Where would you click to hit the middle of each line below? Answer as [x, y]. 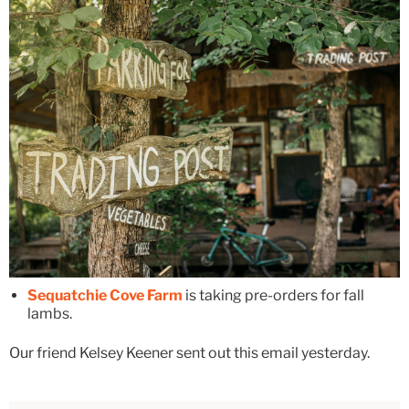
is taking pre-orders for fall [273, 295]
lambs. [50, 313]
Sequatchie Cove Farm [105, 295]
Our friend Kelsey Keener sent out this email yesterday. [189, 352]
